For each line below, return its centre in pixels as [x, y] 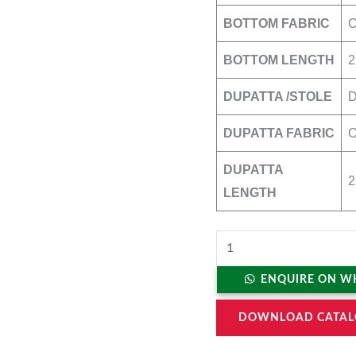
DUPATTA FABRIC [279, 133]
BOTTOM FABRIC [277, 24]
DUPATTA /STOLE [278, 97]
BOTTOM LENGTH [279, 60]
